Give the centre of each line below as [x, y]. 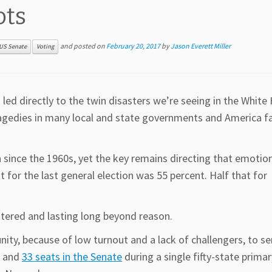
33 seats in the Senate [72, 257]
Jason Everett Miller [201, 46]
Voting [45, 47]
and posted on [83, 46]
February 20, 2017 [133, 46]
